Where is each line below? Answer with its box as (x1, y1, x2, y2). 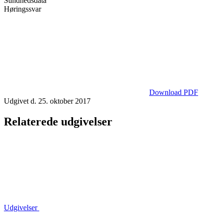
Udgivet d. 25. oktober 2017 (4, 96, 91, 105)
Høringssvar (4, 4, 41, 13)
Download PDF (149, 88, 198, 96)
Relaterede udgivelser (4, 115, 112, 128)
